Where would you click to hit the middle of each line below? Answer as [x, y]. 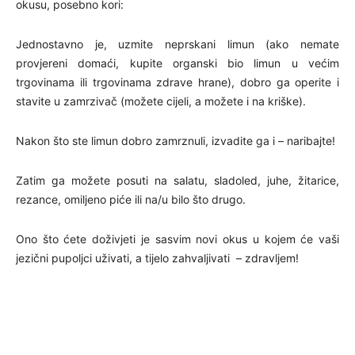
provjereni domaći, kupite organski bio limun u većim [177, 63]
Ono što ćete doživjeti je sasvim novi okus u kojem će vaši [177, 239]
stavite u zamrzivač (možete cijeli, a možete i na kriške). [161, 101]
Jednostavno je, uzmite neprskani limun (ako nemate [177, 44]
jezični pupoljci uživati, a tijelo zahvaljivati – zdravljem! [157, 258]
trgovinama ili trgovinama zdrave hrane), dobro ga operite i [177, 82]
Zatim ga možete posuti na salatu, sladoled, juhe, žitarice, [177, 181]
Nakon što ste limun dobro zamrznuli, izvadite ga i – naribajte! [176, 141]
